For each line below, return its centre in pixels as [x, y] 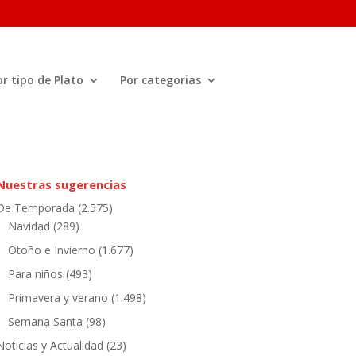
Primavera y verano [58, 298]
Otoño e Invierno [51, 250]
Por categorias [161, 80]
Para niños [35, 274]
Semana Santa [45, 321]
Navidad [29, 226]
